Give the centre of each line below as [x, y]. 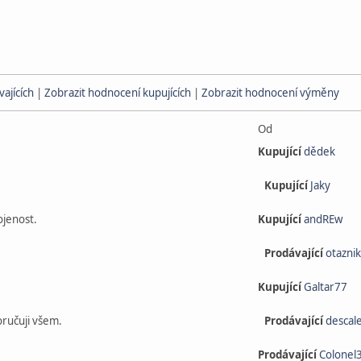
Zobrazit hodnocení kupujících [118, 93]
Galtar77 [326, 287]
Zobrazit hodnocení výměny [270, 93]
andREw [323, 219]
